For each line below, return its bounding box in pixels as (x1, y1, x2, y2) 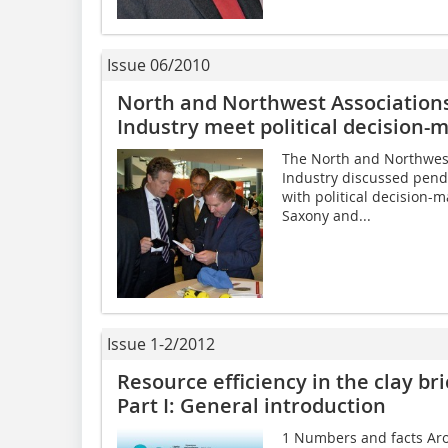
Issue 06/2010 (107, 53, 210, 76)
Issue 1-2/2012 (107, 332, 215, 355)
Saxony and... (281, 205, 371, 225)
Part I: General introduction (117, 391, 386, 419)
